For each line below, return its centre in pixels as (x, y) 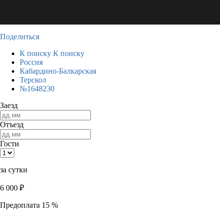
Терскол (33, 80)
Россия (31, 62)
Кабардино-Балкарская (58, 71)
